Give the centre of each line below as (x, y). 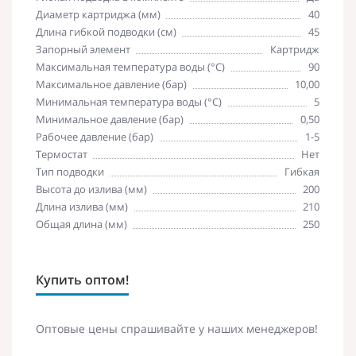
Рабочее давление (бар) (95, 136)
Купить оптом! (82, 279)
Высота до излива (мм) (91, 189)
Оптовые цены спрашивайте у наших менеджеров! (177, 328)
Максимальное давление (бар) (111, 84)
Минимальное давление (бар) (110, 119)
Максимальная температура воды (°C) (130, 66)
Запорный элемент (83, 49)
